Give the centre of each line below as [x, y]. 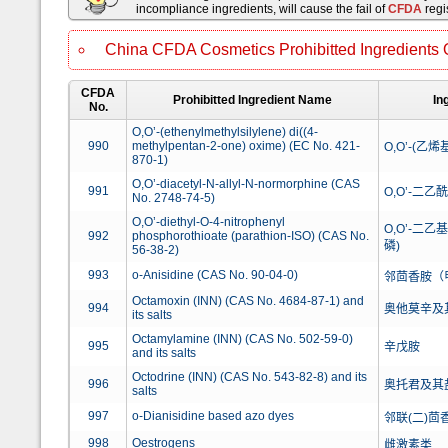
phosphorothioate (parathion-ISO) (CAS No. [250, 236]
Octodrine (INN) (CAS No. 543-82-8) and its [249, 377]
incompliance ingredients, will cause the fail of [262, 9]
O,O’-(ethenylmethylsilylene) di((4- [225, 132]
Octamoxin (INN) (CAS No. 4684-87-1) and [248, 301]
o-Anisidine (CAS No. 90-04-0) [215, 275]
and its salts [164, 353]
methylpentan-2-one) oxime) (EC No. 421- [246, 146]
